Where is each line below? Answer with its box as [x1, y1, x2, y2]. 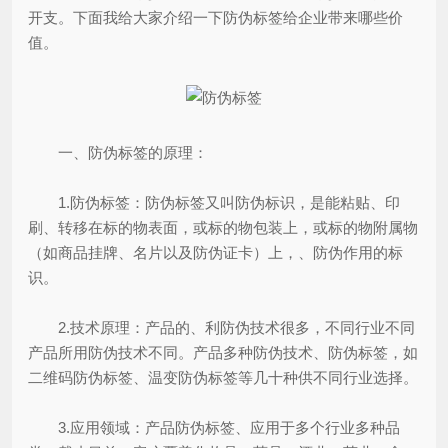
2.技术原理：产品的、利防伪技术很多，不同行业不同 [28, 319, 415, 336]
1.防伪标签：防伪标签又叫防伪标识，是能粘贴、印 [28, 194, 400, 211]
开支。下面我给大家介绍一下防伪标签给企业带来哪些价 [28, 9, 403, 26]
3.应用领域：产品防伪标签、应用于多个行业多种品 [28, 419, 400, 436]
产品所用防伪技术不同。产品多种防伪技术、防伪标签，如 [28, 344, 418, 361]
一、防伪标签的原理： [28, 144, 208, 161]
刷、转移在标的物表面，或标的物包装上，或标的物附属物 [28, 219, 418, 236]
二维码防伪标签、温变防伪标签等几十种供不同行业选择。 [28, 369, 418, 386]
